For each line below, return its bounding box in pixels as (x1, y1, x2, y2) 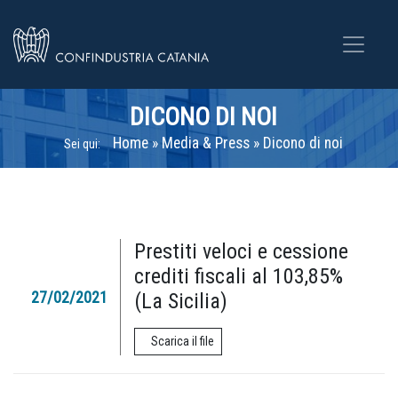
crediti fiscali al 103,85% (134, 264, 343, 289)
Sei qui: (64, 137, 100, 151)
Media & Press (162, 134, 250, 152)
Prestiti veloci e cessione (134, 239, 348, 264)
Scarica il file (151, 334, 214, 348)
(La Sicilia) (134, 289, 227, 314)
